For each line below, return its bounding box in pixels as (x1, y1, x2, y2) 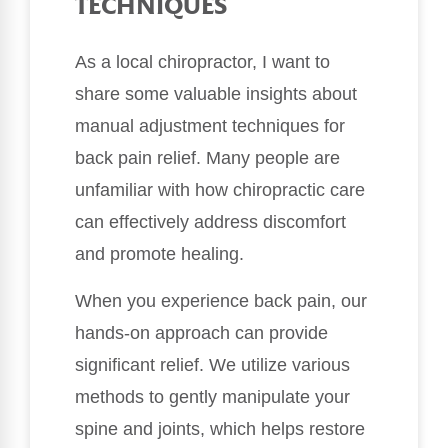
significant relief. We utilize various (75, 354, 350, 375)
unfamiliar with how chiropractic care (75, 180, 365, 201)
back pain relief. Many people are (75, 148, 340, 169)
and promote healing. (75, 244, 244, 265)
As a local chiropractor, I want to (75, 52, 330, 73)
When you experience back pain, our (75, 290, 367, 311)
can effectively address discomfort (75, 212, 346, 233)
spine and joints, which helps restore (75, 418, 365, 439)
